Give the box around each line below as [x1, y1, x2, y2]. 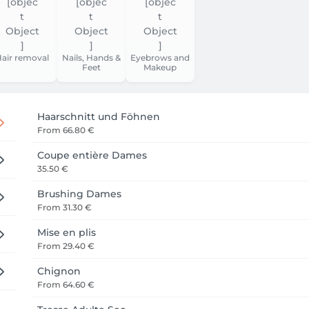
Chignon [37, 265, 81, 277]
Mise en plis [37, 226, 96, 239]
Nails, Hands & [61, 52, 121, 63]
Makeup [143, 62, 177, 72]
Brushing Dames [37, 188, 121, 200]
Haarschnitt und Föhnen [37, 110, 160, 123]
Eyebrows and [130, 52, 190, 63]
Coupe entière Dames [37, 149, 147, 161]
